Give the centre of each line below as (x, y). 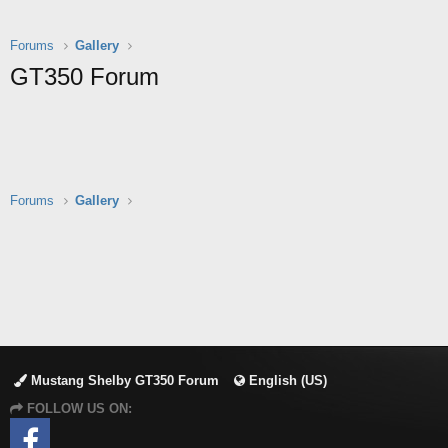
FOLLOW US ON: (77, 409)
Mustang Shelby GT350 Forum (123, 381)
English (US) (285, 381)
